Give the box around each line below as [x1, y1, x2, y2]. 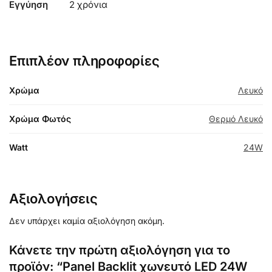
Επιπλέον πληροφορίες [9, 53, 160, 69]
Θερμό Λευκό [209, 114, 263, 124]
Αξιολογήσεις [9, 191, 98, 207]
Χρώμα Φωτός [9, 114, 71, 124]
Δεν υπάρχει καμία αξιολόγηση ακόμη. [9, 216, 165, 226]
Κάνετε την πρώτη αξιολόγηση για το [9, 243, 230, 258]
